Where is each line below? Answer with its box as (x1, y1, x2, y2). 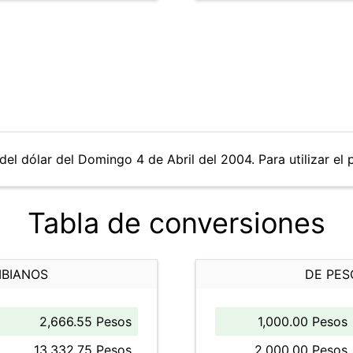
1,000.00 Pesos (258, 314, 347, 329)
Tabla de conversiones (28, 206, 325, 240)
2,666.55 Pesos (39, 314, 132, 329)
